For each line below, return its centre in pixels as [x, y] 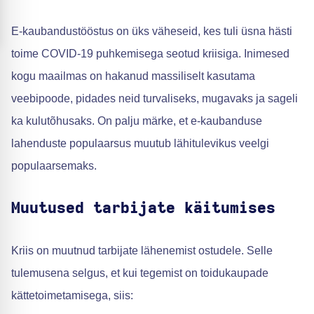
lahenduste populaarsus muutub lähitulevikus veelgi [140, 143]
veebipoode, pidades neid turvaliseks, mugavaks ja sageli [155, 98]
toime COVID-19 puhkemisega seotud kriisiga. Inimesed [150, 54]
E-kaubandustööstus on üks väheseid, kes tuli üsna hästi [152, 31]
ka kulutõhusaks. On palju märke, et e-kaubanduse [137, 121]
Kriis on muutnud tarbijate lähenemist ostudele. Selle [142, 251]
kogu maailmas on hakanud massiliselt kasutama [133, 76]
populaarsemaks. [54, 166]
